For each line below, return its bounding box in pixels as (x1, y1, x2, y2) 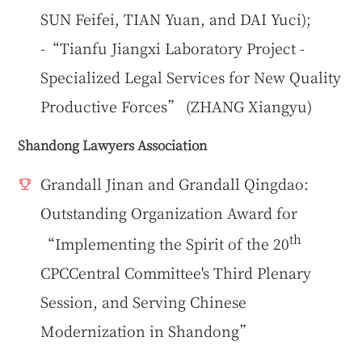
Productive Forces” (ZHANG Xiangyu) (40, 95, 313, 116)
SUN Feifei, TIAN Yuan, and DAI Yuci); (40, 7, 312, 29)
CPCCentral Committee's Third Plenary (40, 261, 312, 283)
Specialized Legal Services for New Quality (40, 65, 342, 87)
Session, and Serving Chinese (40, 290, 247, 312)
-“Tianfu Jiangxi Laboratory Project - (40, 36, 305, 58)
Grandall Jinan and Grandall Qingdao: (40, 172, 309, 194)
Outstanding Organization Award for (40, 201, 298, 223)
